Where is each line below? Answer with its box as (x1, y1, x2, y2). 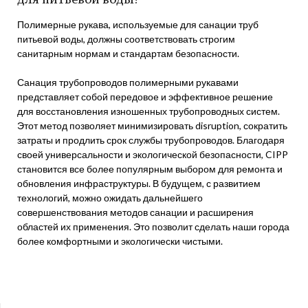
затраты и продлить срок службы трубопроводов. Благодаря (17, 134, 285, 146)
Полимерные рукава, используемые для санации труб (17, 19, 258, 30)
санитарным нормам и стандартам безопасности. (17, 47, 239, 59)
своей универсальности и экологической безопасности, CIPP (17, 148, 288, 160)
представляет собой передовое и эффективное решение (17, 91, 273, 102)
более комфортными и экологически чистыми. (17, 235, 223, 247)
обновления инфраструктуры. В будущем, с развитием (17, 177, 261, 189)
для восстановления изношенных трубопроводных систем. (17, 105, 280, 117)
